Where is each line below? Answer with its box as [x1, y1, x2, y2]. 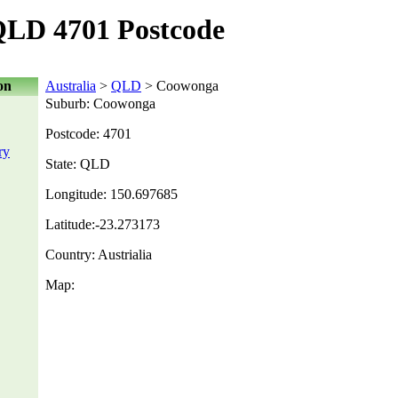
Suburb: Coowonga [45, 96, 155, 111]
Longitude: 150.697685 [45, 187, 178, 202]
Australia [45, 78, 96, 93]
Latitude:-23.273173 [45, 217, 160, 232]
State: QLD [45, 156, 110, 171]
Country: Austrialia [45, 247, 152, 262]
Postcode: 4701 [45, 126, 131, 141]
